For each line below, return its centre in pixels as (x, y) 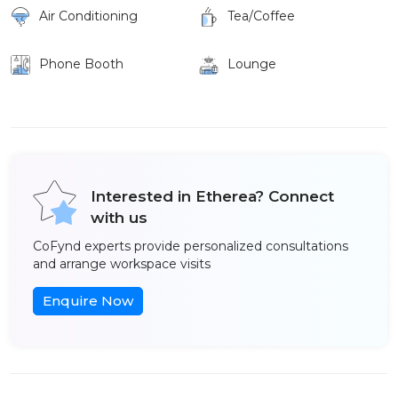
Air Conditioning (88, 16)
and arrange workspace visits (122, 264)
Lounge (252, 64)
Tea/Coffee (261, 16)
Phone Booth (81, 64)
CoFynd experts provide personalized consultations (191, 246)
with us (119, 218)
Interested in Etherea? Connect (212, 196)
